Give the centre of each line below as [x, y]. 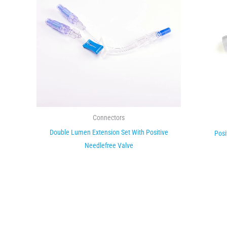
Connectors [109, 117]
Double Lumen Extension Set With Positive [109, 132]
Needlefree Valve [109, 145]
